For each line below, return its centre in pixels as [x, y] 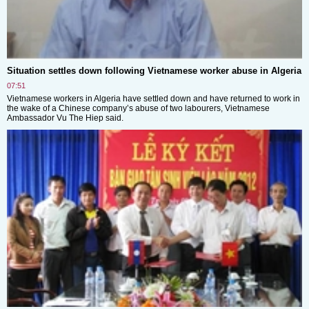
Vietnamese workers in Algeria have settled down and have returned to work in [153, 98]
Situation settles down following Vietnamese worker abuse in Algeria [154, 70]
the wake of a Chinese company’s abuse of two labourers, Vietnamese [138, 108]
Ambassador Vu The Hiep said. [65, 118]
